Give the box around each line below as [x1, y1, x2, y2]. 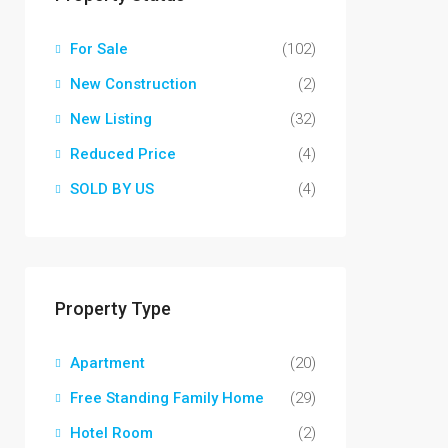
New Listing [70, 110, 152, 128]
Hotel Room [70, 424, 153, 442]
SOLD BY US [70, 180, 154, 198]
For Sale [70, 40, 128, 58]
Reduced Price [70, 145, 176, 163]
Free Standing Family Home [70, 389, 264, 407]
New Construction [70, 75, 197, 93]
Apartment [70, 354, 145, 372]
